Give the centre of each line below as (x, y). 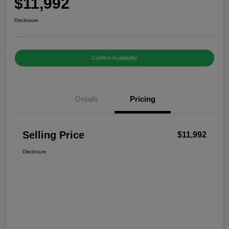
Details (86, 99)
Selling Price (53, 135)
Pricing (143, 99)
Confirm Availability (114, 58)
